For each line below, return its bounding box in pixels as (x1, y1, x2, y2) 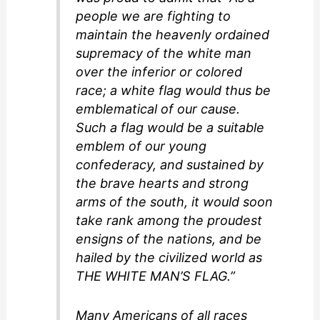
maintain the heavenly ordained (76, 27, 270, 43)
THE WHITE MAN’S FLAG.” (76, 269, 236, 284)
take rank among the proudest (76, 213, 263, 229)
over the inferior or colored (76, 64, 243, 80)
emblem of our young (76, 139, 207, 154)
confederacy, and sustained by (76, 157, 264, 173)
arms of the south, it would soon (76, 194, 274, 210)
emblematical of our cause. (76, 101, 241, 117)
